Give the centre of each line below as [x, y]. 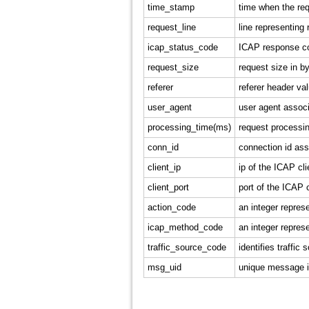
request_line [171, 27]
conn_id [163, 147]
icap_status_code [182, 47]
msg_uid [164, 267]
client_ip [164, 167]
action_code [171, 207]
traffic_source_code [187, 247]
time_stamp [171, 7]
